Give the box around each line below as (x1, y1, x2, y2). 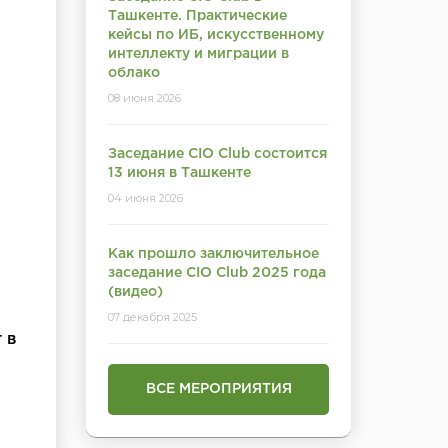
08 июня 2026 (108, 91, 181, 105)
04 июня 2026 (108, 191, 183, 205)
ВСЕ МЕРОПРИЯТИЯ (145, 383, 292, 395)
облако (108, 67, 160, 79)
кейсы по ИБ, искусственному (108, 29, 324, 41)
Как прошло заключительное (108, 248, 319, 260)
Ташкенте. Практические (108, 10, 287, 22)
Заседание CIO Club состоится (108, 148, 327, 160)
